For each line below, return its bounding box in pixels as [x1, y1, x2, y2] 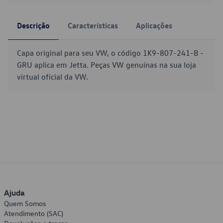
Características [68, 20, 118, 30]
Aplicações [136, 20, 172, 30]
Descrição [17, 20, 50, 30]
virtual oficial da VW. [17, 72, 88, 82]
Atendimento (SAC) [4, 209, 63, 218]
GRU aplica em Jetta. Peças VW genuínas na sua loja [17, 60, 196, 70]
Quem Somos [4, 199, 46, 208]
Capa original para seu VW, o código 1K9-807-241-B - [17, 48, 204, 58]
